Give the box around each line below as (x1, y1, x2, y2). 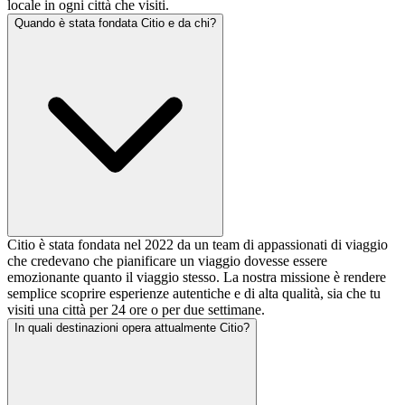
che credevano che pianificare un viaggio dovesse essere (7, 252, 327, 268)
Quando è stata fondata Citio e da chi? (14, 15, 216, 30)
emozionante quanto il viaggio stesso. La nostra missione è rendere (7, 268, 386, 285)
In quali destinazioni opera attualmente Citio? (14, 320, 250, 334)
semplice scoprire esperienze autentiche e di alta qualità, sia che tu (7, 285, 381, 301)
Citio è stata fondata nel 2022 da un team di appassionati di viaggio (7, 236, 388, 252)
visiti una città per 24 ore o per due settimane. (7, 301, 265, 317)
